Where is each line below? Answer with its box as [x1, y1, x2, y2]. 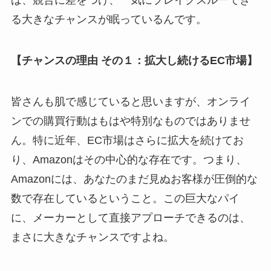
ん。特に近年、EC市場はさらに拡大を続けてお [10, 134, 244, 147]
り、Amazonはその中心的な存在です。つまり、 [10, 154, 247, 166]
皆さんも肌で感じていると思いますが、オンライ [10, 96, 250, 108]
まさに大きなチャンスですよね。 [10, 231, 174, 244]
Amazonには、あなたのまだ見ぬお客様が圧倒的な [10, 173, 258, 186]
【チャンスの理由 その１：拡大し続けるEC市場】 [10, 54, 258, 67]
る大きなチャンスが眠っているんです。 [10, 13, 207, 26]
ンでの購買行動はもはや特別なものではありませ [10, 115, 250, 128]
